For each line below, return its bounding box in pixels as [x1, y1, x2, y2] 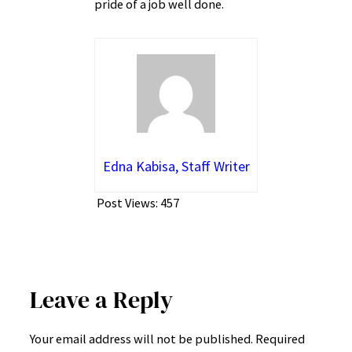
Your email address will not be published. [30, 331, 253, 347]
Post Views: [97, 195, 158, 211]
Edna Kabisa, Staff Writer [102, 157, 250, 176]
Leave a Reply [30, 283, 173, 316]
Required [255, 331, 305, 347]
